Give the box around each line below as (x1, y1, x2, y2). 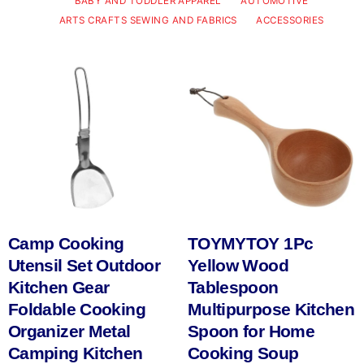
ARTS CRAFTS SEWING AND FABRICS (58, 15, 237, 27)
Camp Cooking (8, 234, 124, 253)
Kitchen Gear (8, 278, 110, 297)
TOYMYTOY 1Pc (187, 234, 314, 253)
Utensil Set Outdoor (8, 256, 161, 275)
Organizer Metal (8, 322, 131, 341)
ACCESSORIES (256, 15, 324, 27)
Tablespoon (187, 278, 279, 297)
